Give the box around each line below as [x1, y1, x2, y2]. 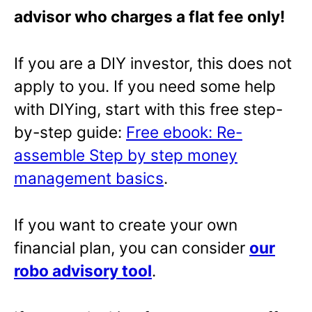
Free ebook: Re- [126, 123, 242, 142]
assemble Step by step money [14, 146, 237, 165]
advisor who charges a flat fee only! [14, 7, 285, 26]
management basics [14, 169, 164, 188]
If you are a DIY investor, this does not [14, 54, 292, 73]
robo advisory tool [14, 261, 152, 281]
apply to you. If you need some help [14, 77, 276, 96]
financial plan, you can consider [14, 238, 249, 258]
